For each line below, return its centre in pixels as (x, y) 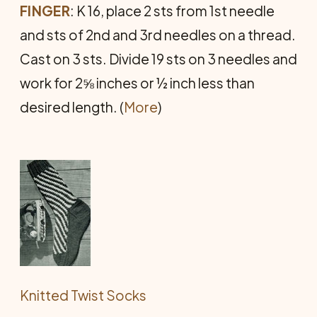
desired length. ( (72, 106)
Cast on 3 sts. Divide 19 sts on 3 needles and (158, 58)
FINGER (45, 10)
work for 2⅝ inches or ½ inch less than (137, 82)
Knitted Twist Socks (83, 295)
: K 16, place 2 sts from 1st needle (172, 10)
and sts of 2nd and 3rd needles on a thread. (158, 34)
